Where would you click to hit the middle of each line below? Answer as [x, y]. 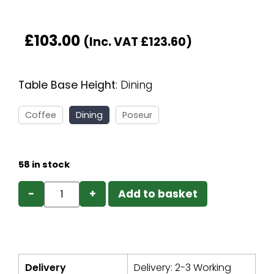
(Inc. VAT [112, 42]
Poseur [137, 115]
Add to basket [158, 194]
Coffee [41, 115]
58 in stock [44, 164]
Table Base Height [67, 85]
